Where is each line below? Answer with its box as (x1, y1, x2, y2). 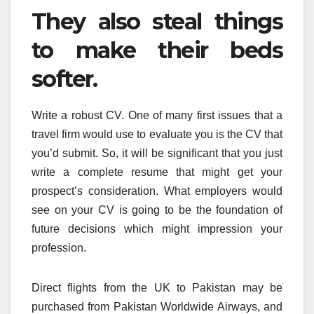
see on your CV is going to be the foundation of (32, 203, 282, 216)
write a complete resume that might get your (32, 165, 282, 178)
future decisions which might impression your (32, 222, 282, 235)
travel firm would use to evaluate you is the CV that (32, 128, 282, 140)
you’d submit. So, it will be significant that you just (32, 146, 282, 159)
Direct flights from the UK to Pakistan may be (32, 281, 282, 294)
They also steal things (32, 8, 282, 36)
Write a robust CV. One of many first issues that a (32, 109, 282, 121)
